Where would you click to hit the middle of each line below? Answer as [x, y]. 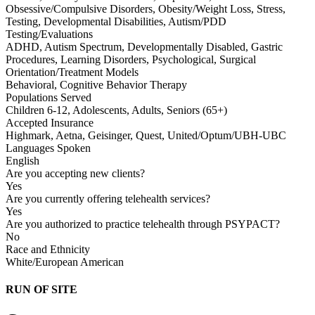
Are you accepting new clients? [75, 173]
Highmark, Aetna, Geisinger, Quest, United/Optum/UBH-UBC [146, 135]
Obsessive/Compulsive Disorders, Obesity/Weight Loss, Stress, [146, 8]
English [22, 160]
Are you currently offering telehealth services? [108, 198]
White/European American [65, 262]
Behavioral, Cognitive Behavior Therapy [96, 84]
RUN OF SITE [41, 290]
